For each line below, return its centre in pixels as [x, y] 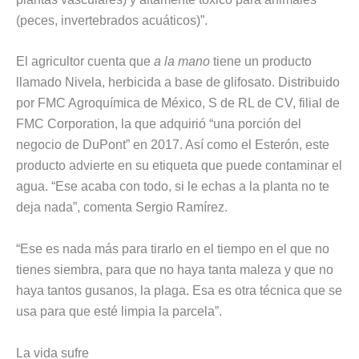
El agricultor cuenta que [85, 62]
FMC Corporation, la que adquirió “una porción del [159, 124]
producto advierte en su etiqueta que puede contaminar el [179, 166]
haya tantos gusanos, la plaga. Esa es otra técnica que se [179, 291]
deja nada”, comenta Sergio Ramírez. [122, 208]
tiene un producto [261, 62]
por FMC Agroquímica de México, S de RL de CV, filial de [178, 103]
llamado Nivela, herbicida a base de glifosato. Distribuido [178, 83]
